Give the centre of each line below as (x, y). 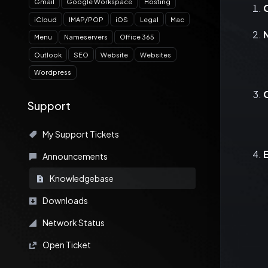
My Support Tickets (80, 134)
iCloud (45, 19)
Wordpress (53, 72)
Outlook (48, 54)
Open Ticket (66, 244)
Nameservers (86, 37)
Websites (156, 54)
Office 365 (137, 37)
